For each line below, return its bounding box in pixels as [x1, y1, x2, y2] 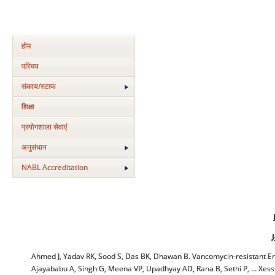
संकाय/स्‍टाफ [21, 81, 56, 91]
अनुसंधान [21, 142, 47, 152]
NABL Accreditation [21, 162, 88, 172]
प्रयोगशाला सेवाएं [21, 122, 67, 132]
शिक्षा [21, 101, 34, 112]
